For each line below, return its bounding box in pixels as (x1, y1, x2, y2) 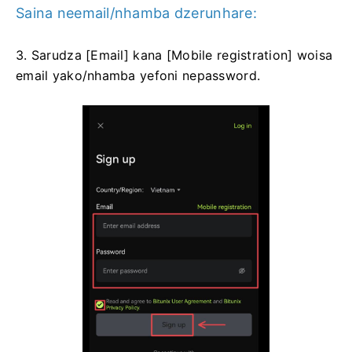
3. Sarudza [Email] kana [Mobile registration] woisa (16, 46, 333, 63)
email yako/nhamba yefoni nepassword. (16, 67, 261, 83)
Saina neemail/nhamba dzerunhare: (16, 4, 257, 21)
